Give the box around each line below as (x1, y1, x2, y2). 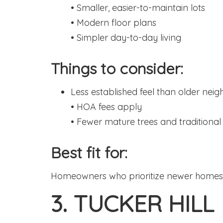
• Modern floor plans (71, 17, 156, 28)
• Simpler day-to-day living (71, 32, 181, 43)
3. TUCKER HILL (51, 189, 214, 218)
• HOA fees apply (71, 101, 142, 112)
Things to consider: (51, 59, 183, 78)
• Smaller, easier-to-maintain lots (71, 2, 205, 13)
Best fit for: (51, 143, 127, 162)
